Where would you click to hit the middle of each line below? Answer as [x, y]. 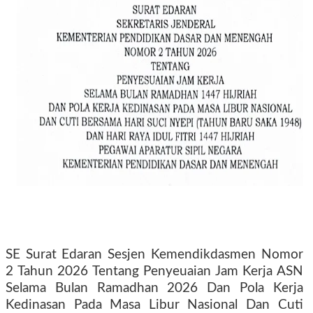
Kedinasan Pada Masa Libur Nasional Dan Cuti [154, 305]
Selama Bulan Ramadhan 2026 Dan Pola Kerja [154, 288]
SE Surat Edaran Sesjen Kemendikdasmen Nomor [154, 255]
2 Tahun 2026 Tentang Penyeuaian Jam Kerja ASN [154, 271]
